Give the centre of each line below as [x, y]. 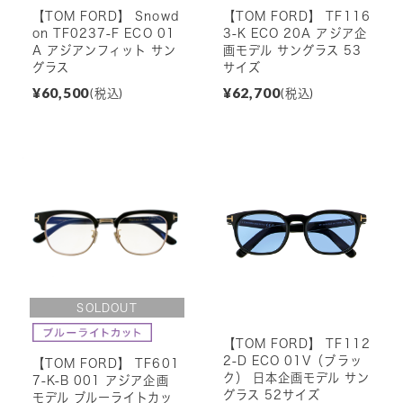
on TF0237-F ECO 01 [103, 34]
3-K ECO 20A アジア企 [295, 34]
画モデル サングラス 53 [292, 51]
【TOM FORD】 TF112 [296, 344]
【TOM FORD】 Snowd [105, 17]
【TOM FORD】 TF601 [106, 363]
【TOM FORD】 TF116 [296, 17]
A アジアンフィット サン [104, 51]
